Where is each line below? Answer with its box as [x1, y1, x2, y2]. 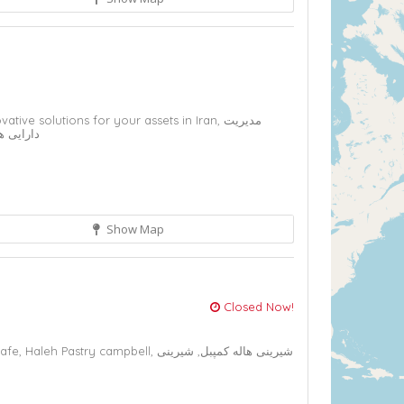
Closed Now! [220, 299, 294, 314]
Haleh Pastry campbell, [25, 344, 157, 358]
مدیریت [224, 113, 262, 127]
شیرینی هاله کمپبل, [194, 344, 293, 358]
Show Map [103, 221, 164, 237]
